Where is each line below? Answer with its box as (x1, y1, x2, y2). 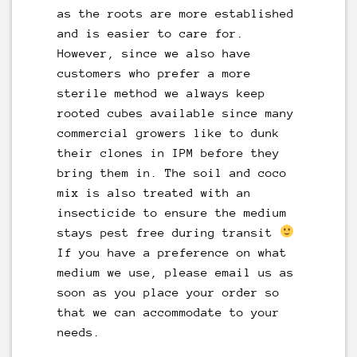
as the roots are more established (57, 6, 294, 20)
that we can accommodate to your (57, 304, 280, 319)
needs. (57, 324, 100, 339)
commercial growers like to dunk (57, 125, 280, 139)
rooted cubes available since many (57, 105, 294, 120)
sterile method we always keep (57, 85, 265, 100)
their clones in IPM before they (57, 145, 280, 159)
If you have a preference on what (57, 245, 287, 259)
